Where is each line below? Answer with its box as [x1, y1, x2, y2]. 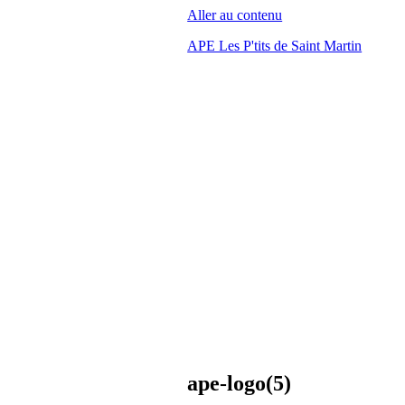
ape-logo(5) [187, 371, 292, 395]
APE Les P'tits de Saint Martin [187, 38, 363, 53]
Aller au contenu [187, 7, 283, 23]
